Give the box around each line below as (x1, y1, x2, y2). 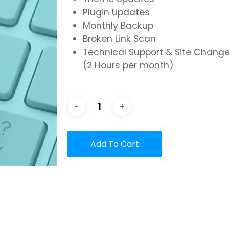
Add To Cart (90, 138, 139, 150)
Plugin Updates (83, 6, 150, 19)
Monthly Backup (83, 19, 153, 32)
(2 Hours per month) (83, 59, 174, 72)
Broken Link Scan (83, 33, 156, 45)
